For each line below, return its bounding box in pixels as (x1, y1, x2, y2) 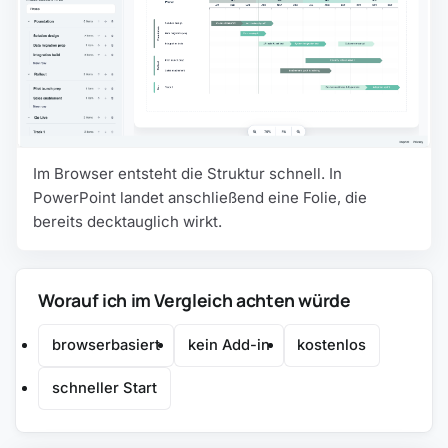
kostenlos (297, 336, 367, 355)
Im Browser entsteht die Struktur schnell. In (33, 163, 342, 183)
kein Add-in (187, 336, 270, 355)
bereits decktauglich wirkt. (33, 211, 222, 231)
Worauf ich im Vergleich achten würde (38, 287, 351, 312)
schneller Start (52, 378, 158, 397)
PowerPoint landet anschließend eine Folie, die (33, 187, 367, 207)
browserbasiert (52, 336, 161, 355)
